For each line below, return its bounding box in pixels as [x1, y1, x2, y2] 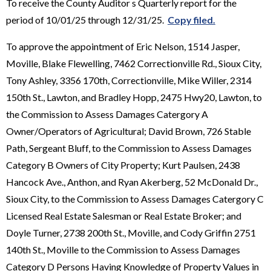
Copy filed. [168, 13, 215, 25]
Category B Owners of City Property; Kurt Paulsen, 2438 [6, 158, 240, 171]
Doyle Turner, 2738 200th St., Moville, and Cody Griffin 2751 [6, 226, 256, 238]
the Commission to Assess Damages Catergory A [6, 108, 208, 120]
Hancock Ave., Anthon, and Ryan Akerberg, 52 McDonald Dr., [6, 175, 258, 188]
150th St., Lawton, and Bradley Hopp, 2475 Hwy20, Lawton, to [6, 91, 262, 103]
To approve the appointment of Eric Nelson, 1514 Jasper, [6, 40, 240, 52]
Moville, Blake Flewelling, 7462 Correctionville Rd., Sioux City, [6, 57, 261, 69]
